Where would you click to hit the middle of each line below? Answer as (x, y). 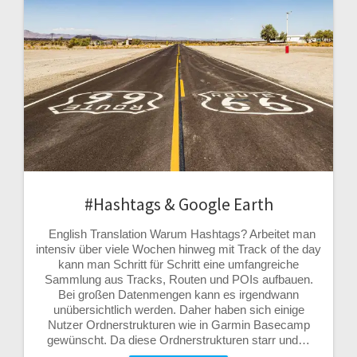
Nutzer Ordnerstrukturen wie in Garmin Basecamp (178, 325)
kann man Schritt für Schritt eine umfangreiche (178, 265)
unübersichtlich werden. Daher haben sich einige (178, 310)
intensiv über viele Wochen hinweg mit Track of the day (178, 249)
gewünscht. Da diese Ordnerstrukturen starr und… (178, 340)
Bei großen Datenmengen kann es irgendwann (178, 295)
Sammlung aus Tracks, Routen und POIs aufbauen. (178, 280)
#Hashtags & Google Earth (178, 205)
